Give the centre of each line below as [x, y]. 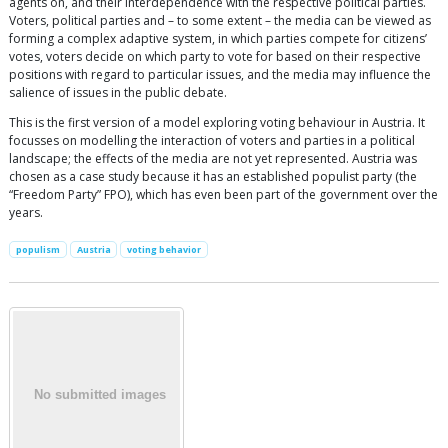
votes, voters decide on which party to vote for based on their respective [215, 57]
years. [26, 213]
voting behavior [164, 250]
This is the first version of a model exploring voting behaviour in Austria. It [217, 123]
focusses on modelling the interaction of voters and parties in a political [212, 141]
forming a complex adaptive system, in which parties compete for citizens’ [218, 39]
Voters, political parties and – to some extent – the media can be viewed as [220, 21]
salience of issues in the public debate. [118, 93]
